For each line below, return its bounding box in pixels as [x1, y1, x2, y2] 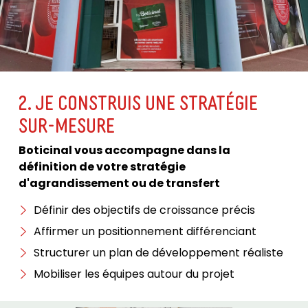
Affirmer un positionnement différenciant [34, 223, 257, 240]
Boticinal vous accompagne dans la [18, 142, 230, 159]
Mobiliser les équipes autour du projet [34, 266, 235, 283]
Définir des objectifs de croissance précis [34, 202, 256, 219]
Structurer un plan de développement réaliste [34, 245, 284, 261]
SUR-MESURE [18, 110, 115, 138]
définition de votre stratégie [18, 159, 186, 175]
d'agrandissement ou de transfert [18, 175, 220, 192]
